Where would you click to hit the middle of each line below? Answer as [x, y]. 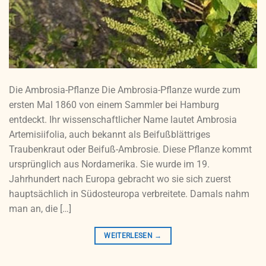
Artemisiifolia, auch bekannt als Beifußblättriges [110, 134]
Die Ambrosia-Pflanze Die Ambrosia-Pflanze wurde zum [125, 90]
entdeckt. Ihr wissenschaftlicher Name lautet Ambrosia [123, 119]
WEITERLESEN [129, 235]
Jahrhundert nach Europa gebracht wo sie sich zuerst [120, 179]
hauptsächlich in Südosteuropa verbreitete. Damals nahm [129, 194]
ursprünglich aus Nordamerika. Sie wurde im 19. [109, 164]
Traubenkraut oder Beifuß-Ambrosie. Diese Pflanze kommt [130, 149]
